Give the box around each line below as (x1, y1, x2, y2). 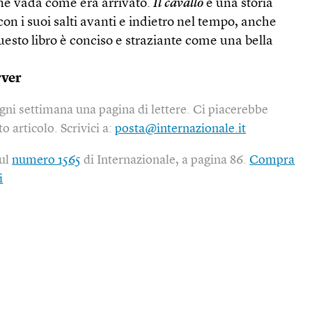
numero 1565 (12, 154, 81, 166)
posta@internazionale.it (115, 123, 247, 135)
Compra (249, 154, 295, 166)
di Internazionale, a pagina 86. (81, 154, 250, 166)
